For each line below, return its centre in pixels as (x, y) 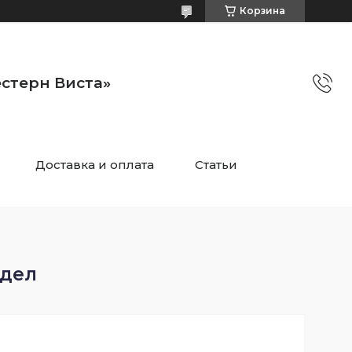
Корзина (262, 11)
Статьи (216, 165)
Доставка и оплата (94, 165)
